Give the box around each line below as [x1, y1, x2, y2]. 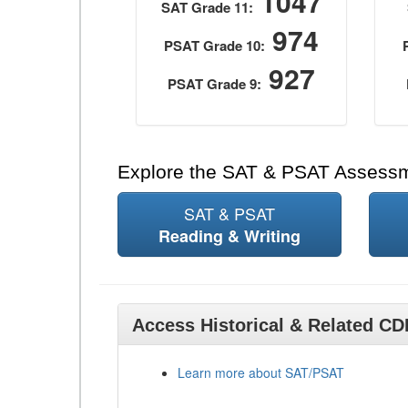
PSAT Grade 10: [164, 36, 266, 56]
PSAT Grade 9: [168, 74, 262, 94]
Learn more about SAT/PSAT [178, 363, 344, 382]
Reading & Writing [158, 224, 301, 248]
